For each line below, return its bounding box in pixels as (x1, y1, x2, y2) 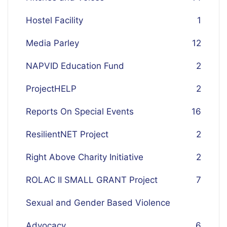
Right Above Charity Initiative (26, 152, 143, 162)
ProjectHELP (26, 84, 77, 94)
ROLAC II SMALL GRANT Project (26, 175, 158, 185)
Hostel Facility (26, 15, 83, 25)
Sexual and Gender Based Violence (26, 198, 170, 208)
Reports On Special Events (26, 106, 134, 117)
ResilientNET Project (26, 129, 108, 139)
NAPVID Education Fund (26, 61, 124, 71)
